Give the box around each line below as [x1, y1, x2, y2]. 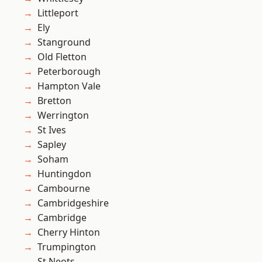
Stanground [37, 36, 91, 49]
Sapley [37, 138, 66, 151]
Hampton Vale [37, 80, 101, 93]
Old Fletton [37, 50, 87, 64]
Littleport [37, 6, 78, 20]
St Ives [37, 123, 66, 137]
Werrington [37, 109, 89, 122]
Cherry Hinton [37, 226, 100, 239]
